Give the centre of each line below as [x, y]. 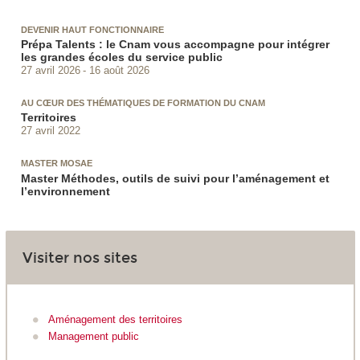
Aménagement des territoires [115, 319]
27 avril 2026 [50, 70]
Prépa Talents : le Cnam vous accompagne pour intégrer [175, 45]
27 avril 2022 [50, 130]
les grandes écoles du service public [121, 57]
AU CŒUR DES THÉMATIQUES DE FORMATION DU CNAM [143, 103]
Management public [94, 336]
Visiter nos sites [80, 258]
